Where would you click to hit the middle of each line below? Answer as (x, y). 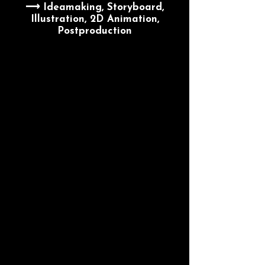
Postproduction (95, 31)
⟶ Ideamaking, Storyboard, (95, 7)
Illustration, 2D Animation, (95, 19)
